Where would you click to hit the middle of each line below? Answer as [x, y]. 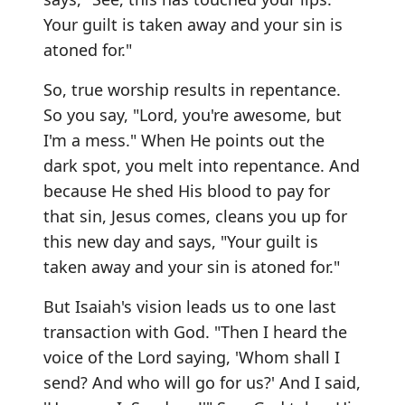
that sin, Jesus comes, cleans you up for [195, 216]
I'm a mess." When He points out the [184, 140]
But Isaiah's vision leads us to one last [190, 306]
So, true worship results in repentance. [192, 89]
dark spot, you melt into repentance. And [202, 165]
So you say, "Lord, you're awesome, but [193, 114]
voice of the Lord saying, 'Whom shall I [192, 357]
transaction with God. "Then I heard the [195, 331]
